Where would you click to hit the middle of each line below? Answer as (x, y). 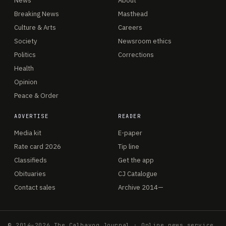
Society (25, 41)
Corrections (136, 55)
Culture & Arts (35, 28)
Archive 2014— (141, 188)
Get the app (136, 160)
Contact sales (35, 188)
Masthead (133, 14)
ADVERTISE (32, 116)
